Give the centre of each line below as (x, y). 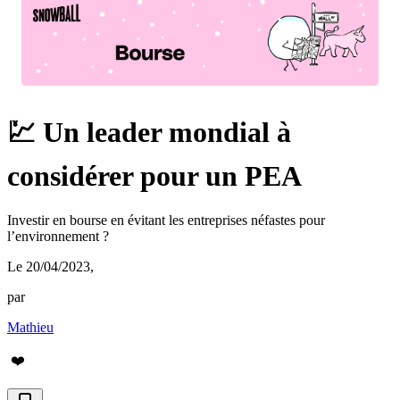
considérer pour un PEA (154, 176)
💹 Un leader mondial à (149, 133)
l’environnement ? (58, 236)
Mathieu (30, 327)
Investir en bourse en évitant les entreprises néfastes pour (166, 220)
